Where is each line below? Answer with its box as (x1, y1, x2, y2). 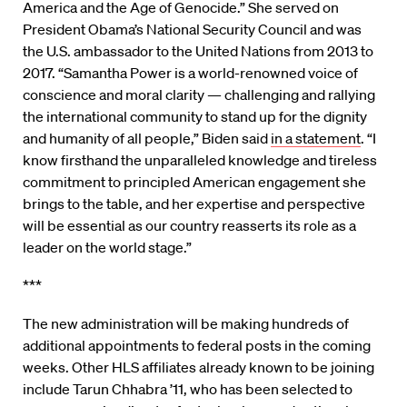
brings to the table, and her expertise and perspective (23, 194, 365, 213)
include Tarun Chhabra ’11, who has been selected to (23, 379, 352, 398)
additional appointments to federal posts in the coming (23, 335, 371, 354)
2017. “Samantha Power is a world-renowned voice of (23, 63, 358, 82)
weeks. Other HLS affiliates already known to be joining (23, 357, 374, 376)
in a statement (271, 128, 361, 147)
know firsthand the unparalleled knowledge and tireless (23, 150, 377, 169)
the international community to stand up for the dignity (23, 106, 367, 125)
